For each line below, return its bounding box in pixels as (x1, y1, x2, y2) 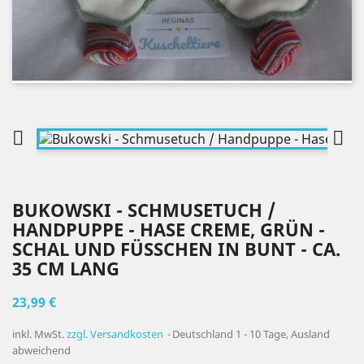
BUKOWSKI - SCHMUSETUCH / (12, 197, 275, 222)
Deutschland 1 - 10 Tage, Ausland (172, 327, 330, 341)
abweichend (12, 343, 71, 357)
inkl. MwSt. (12, 327, 67, 341)
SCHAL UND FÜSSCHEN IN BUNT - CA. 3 (12, 236, 340, 261)
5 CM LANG (12, 256, 106, 280)
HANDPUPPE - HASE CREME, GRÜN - (12, 217, 325, 241)
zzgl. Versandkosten (67, 327, 163, 341)
